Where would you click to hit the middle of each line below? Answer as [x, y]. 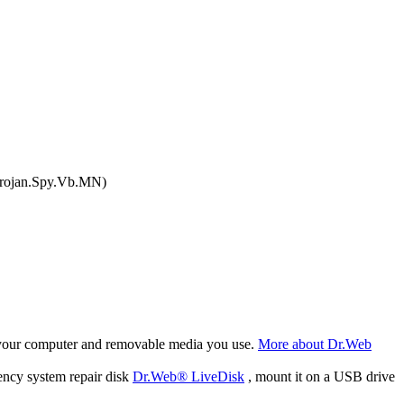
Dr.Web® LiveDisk [188, 377]
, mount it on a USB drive [320, 377]
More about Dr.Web [315, 344]
